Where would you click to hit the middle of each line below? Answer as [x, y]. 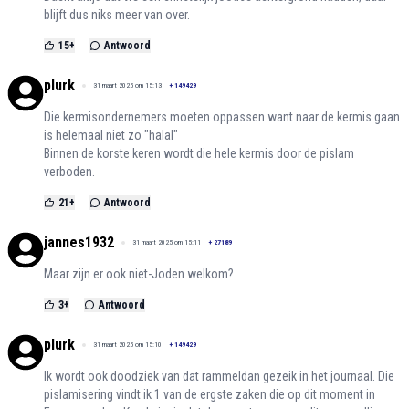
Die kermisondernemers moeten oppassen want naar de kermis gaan [222, 116]
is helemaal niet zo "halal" [111, 135]
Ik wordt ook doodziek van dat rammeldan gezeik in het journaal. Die [219, 376]
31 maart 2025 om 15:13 [127, 85]
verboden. [69, 171]
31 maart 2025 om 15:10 [127, 344]
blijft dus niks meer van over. [117, 14]
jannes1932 [79, 242]
